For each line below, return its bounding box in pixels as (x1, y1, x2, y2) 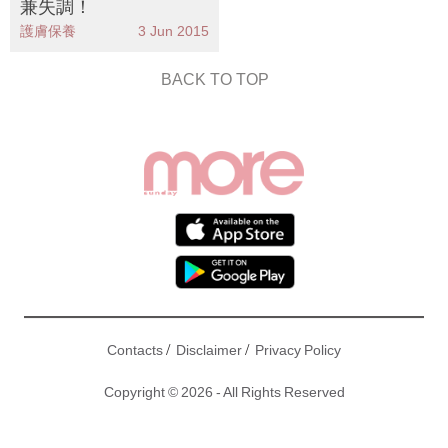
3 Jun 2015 (138, 23, 209, 39)
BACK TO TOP (160, 71, 269, 88)
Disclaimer (176, 341, 242, 358)
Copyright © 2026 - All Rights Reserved (103, 383, 345, 400)
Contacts (107, 341, 163, 358)
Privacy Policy (255, 341, 341, 358)
